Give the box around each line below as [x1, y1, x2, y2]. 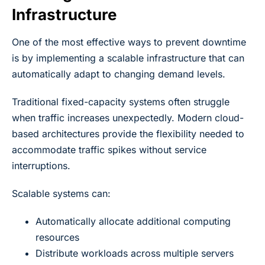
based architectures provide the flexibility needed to [12, 127, 244, 140]
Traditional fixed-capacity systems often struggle [12, 95, 230, 108]
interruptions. [12, 159, 70, 172]
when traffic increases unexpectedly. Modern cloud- [12, 111, 244, 124]
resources [35, 231, 79, 243]
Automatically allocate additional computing [35, 215, 231, 227]
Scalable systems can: [12, 187, 111, 199]
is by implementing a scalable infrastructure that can [12, 51, 244, 64]
